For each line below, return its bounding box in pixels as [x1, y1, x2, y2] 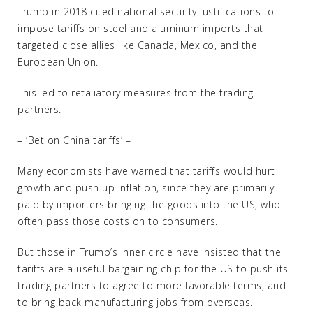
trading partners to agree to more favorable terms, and [17, 279, 286, 292]
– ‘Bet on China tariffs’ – [17, 133, 131, 147]
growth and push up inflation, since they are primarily [17, 181, 274, 194]
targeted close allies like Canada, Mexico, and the [17, 38, 257, 52]
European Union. [17, 55, 99, 68]
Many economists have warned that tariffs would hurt [17, 164, 275, 177]
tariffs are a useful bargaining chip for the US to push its [17, 262, 289, 275]
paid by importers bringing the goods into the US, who [17, 198, 281, 211]
